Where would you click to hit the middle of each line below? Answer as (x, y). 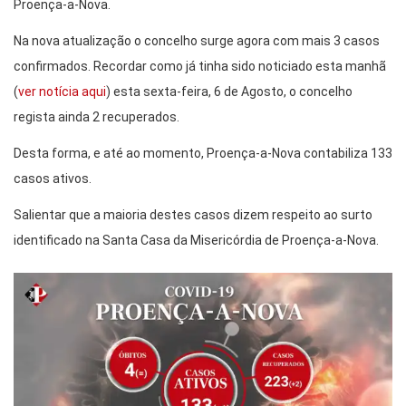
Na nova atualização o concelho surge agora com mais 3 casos (197, 41)
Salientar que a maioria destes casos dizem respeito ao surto (193, 215)
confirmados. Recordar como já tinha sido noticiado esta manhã (200, 67)
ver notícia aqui (62, 92)
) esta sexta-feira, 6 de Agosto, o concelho (229, 92)
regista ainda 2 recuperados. (97, 117)
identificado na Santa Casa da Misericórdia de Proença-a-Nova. (196, 241)
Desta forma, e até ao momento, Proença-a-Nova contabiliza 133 (203, 154)
